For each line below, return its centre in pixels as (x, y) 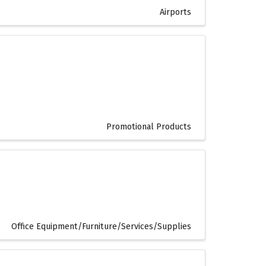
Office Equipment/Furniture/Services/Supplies (101, 227)
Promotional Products (149, 127)
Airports (175, 12)
